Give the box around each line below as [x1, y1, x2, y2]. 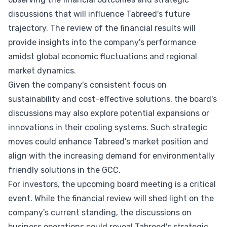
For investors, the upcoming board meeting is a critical [8, 179, 216, 189]
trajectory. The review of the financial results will [8, 23, 196, 33]
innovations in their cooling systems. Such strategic [8, 123, 207, 132]
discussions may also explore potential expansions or [8, 108, 209, 118]
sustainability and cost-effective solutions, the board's [8, 94, 217, 104]
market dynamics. [8, 66, 76, 75]
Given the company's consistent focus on [8, 80, 167, 90]
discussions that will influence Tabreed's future [8, 9, 190, 19]
